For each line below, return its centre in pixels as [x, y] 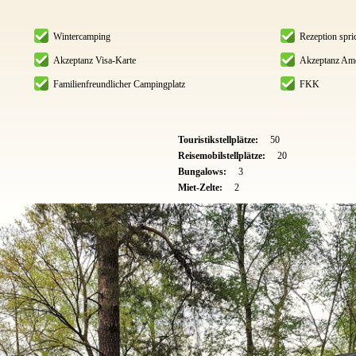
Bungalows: [203, 172]
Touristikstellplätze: [219, 140]
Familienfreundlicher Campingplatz [119, 85]
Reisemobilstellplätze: [223, 156]
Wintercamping [81, 37]
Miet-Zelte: [201, 188]
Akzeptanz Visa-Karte [94, 61]
